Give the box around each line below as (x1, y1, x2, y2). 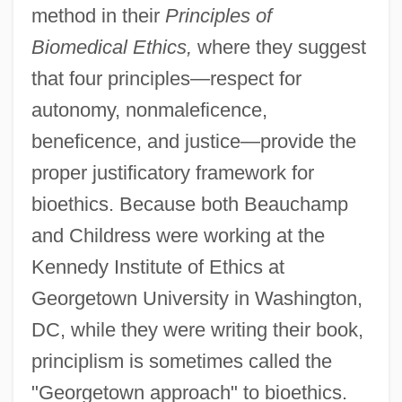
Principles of (164, 4, 272, 27)
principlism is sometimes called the (31, 349, 332, 372)
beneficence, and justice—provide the (31, 129, 356, 153)
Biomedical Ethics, (31, 35, 192, 58)
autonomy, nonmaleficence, (31, 98, 267, 121)
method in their (31, 4, 165, 27)
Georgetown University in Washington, (31, 286, 363, 310)
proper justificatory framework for (31, 161, 314, 184)
